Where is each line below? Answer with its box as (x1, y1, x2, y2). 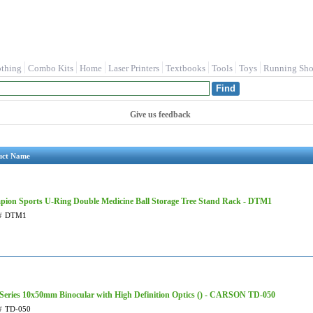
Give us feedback (130, 110, 191, 119)
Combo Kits (28, 63, 73, 73)
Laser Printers (108, 63, 159, 73)
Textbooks (166, 63, 205, 73)
